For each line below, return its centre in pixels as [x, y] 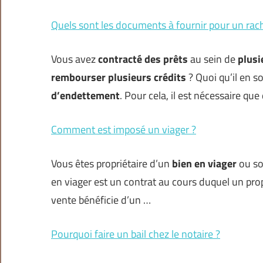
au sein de [213, 59]
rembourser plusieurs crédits [119, 77]
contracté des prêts [143, 59]
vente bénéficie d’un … [101, 200]
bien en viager [204, 164]
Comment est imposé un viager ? [124, 130]
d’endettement [85, 96]
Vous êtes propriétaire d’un [112, 164]
